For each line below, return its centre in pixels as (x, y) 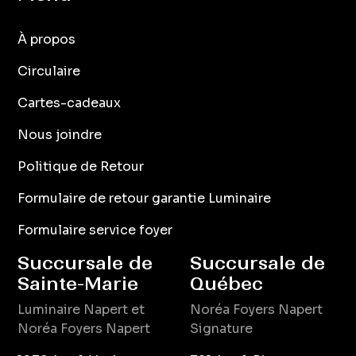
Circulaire (49, 72)
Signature (221, 329)
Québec (226, 284)
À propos (47, 40)
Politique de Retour (81, 167)
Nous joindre (60, 135)
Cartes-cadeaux (70, 103)
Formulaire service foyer (95, 230)
